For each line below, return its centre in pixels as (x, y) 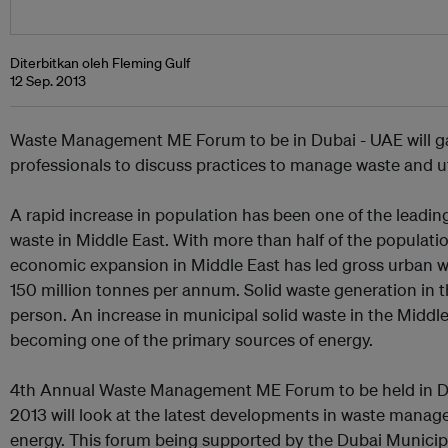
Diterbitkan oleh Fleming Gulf (100, 63)
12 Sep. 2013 (48, 81)
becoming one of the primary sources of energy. (191, 339)
